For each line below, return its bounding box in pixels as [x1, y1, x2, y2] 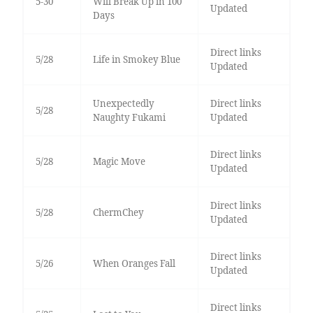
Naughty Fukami [92, 111, 166, 124]
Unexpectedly [92, 97, 154, 110]
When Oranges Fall [92, 257, 175, 270]
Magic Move [92, 155, 145, 168]
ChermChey [92, 206, 144, 219]
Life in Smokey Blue [92, 53, 180, 66]
